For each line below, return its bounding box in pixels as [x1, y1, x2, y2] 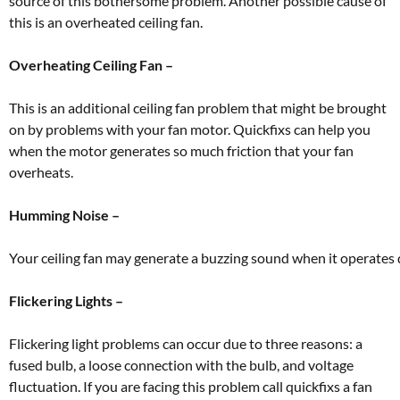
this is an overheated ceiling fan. [9, 13, 203, 31]
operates [340, 249, 397, 267]
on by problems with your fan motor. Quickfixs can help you [9, 121, 371, 138]
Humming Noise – [9, 206, 120, 224]
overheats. [9, 163, 73, 181]
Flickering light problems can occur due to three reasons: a [9, 335, 362, 353]
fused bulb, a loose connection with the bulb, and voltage [9, 356, 354, 374]
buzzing [201, 249, 251, 267]
